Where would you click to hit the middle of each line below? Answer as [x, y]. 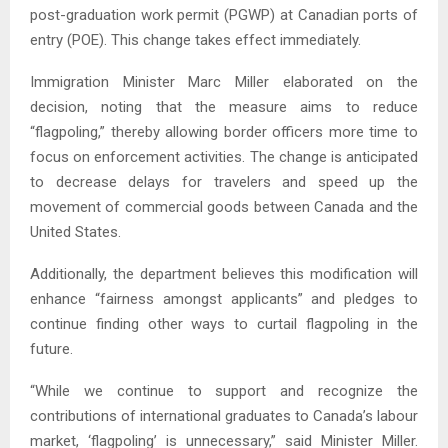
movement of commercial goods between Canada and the [224, 206]
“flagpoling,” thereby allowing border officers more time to [224, 131]
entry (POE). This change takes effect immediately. [195, 39]
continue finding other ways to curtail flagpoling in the [224, 323]
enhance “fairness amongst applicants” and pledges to [224, 298]
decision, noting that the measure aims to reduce [224, 106]
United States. [75, 231]
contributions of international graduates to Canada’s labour [224, 415]
